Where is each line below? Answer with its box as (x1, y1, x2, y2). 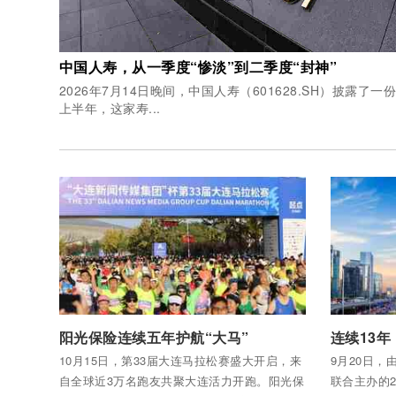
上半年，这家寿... (58, 99, 161, 117)
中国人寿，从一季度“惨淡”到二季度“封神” (58, 57, 337, 77)
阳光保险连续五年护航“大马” (58, 327, 249, 347)
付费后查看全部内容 (58, 316, 174, 333)
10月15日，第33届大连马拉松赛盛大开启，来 (58, 352, 301, 369)
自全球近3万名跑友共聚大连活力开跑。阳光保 (58, 372, 304, 389)
